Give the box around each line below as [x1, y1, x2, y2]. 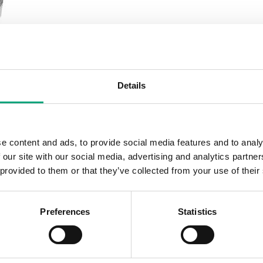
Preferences [40, 206, 90, 217]
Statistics [178, 206, 217, 217]
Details [117, 80, 146, 90]
